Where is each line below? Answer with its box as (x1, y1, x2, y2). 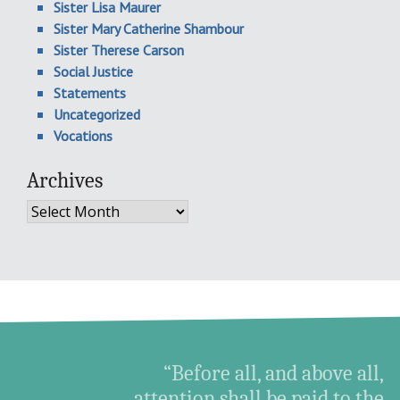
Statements (54, 84, 126, 102)
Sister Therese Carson (54, 41, 184, 59)
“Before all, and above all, (163, 361, 385, 386)
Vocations (54, 127, 112, 145)
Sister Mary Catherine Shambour (54, 20, 244, 37)
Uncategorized (54, 105, 140, 123)
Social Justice (54, 62, 133, 80)
